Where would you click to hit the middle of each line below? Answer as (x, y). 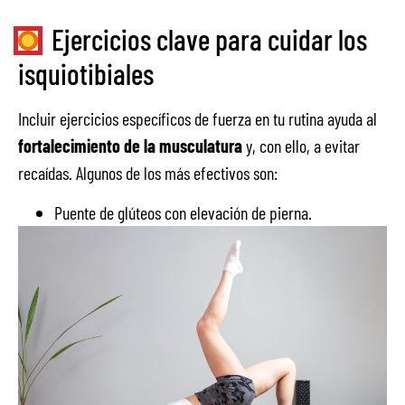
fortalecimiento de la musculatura (130, 145)
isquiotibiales (86, 73)
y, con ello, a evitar (301, 145)
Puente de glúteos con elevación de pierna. (183, 212)
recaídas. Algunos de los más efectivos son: (148, 172)
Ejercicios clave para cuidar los (209, 38)
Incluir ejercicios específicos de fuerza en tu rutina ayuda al (198, 118)
